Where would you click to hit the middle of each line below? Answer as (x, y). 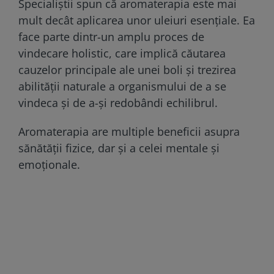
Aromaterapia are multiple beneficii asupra (129, 131)
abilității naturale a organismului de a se (122, 86)
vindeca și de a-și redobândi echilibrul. (118, 102)
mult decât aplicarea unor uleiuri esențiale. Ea (137, 20)
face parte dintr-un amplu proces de (111, 36)
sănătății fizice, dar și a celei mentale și (119, 148)
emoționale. (49, 164)
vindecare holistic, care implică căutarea (122, 53)
